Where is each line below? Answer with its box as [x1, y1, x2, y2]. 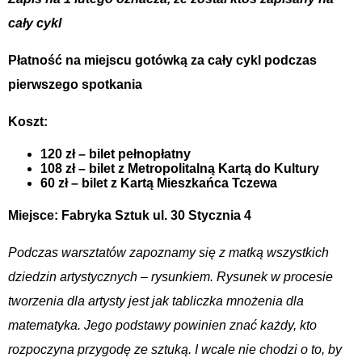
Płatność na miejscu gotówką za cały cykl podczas [8, 53, 317, 67]
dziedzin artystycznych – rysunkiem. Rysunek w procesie [8, 269, 333, 284]
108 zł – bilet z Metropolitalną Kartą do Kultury [40, 161, 319, 175]
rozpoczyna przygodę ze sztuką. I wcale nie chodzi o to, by [8, 342, 342, 356]
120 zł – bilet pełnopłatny [40, 146, 191, 161]
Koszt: [8, 114, 48, 128]
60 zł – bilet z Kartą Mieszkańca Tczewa [40, 175, 277, 190]
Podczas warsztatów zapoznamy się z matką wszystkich [8, 245, 329, 259]
